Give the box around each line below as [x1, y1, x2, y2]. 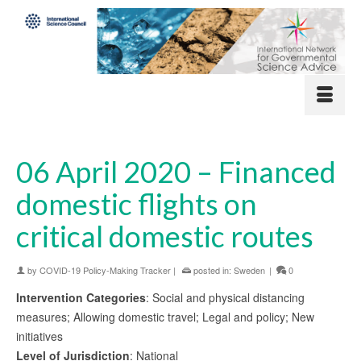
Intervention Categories [16, 288, 146, 305]
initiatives [16, 327, 63, 344]
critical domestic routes [16, 218, 313, 254]
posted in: [191, 263, 234, 276]
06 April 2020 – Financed [16, 153, 336, 189]
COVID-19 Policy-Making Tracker [39, 263, 171, 276]
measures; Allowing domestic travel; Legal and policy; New [16, 308, 314, 325]
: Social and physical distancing [146, 288, 305, 305]
